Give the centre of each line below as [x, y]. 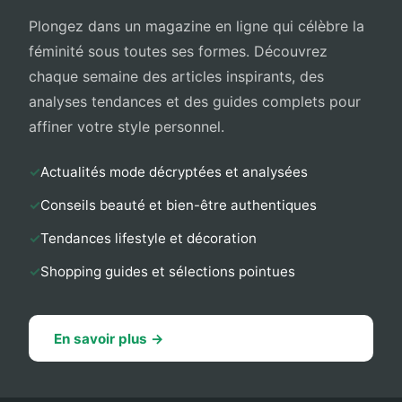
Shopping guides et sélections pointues [168, 272]
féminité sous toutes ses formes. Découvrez [178, 52]
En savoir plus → [109, 338]
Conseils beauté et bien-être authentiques [179, 205]
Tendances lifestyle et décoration [149, 239]
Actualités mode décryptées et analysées [174, 172]
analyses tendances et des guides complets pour [195, 102]
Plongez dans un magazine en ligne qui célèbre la [197, 26]
